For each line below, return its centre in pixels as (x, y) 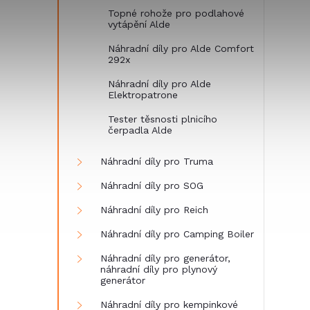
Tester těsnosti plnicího (163, 119)
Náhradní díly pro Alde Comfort (181, 48)
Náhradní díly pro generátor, (165, 258)
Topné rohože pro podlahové (176, 13)
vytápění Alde (139, 24)
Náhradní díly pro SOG (152, 185)
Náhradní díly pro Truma (157, 161)
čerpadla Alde (140, 130)
